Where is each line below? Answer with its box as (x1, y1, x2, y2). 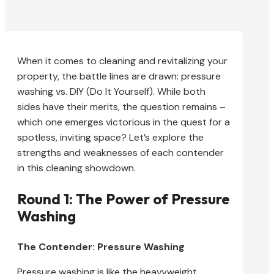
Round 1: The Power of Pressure (17, 189, 230, 208)
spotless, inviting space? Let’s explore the (17, 130, 204, 144)
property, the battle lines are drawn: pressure (17, 69, 221, 83)
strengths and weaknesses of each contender (17, 146, 224, 159)
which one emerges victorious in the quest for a (17, 115, 230, 128)
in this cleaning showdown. (17, 161, 136, 174)
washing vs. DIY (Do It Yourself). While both (17, 84, 206, 98)
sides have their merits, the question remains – (17, 100, 226, 113)
